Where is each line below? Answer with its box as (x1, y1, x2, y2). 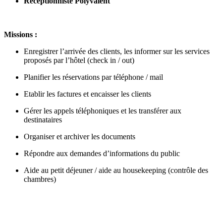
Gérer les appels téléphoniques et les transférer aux (24, 107, 181, 115)
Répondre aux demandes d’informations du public (24, 149, 185, 158)
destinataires (24, 115, 67, 124)
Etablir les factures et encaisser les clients (24, 90, 157, 99)
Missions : (4, 30, 37, 39)
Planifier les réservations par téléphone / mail (24, 73, 168, 82)
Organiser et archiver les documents (24, 132, 139, 141)
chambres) (24, 175, 61, 184)
